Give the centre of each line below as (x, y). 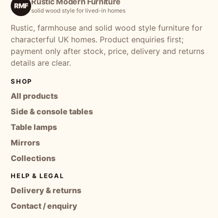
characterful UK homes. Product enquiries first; (97, 39)
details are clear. (41, 63)
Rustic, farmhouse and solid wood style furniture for (107, 27)
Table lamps (34, 127)
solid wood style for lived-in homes (79, 11)
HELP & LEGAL (37, 175)
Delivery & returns (46, 190)
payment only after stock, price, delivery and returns (108, 51)
